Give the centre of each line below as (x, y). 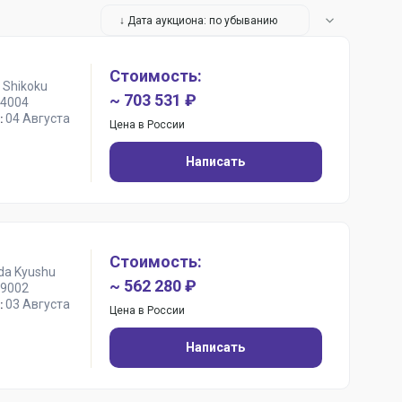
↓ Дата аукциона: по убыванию (198, 20)
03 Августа (37, 304)
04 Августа (37, 118)
